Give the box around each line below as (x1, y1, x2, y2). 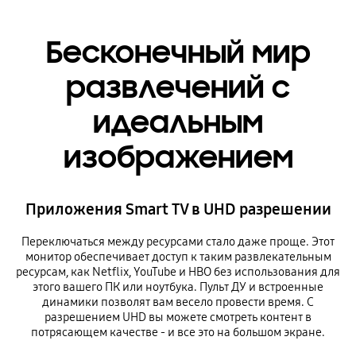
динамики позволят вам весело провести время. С (42, 295, 314, 310)
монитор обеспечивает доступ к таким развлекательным (25, 250, 331, 265)
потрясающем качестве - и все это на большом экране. (31, 325, 325, 340)
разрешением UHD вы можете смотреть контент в (44, 310, 311, 325)
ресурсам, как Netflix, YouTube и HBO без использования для (16, 265, 340, 280)
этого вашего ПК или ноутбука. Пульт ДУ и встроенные (33, 280, 323, 295)
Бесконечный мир (45, 33, 311, 72)
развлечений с (66, 68, 290, 106)
